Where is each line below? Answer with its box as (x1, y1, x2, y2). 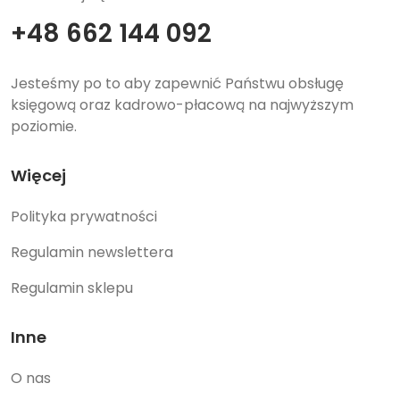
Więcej (11, 163, 66, 187)
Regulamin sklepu (11, 277, 133, 298)
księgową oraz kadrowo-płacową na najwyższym (11, 94, 354, 115)
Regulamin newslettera (11, 241, 173, 262)
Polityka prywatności (11, 205, 157, 227)
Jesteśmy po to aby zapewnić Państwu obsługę (11, 72, 344, 94)
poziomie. (11, 115, 77, 137)
